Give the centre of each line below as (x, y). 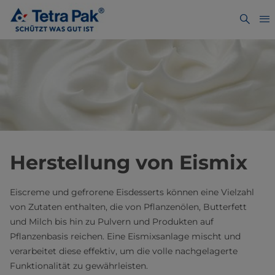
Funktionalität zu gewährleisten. (79, 266)
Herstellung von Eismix (129, 163)
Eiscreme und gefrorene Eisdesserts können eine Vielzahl (132, 192)
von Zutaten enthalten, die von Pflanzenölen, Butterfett (128, 207)
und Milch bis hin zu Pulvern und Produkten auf (112, 222)
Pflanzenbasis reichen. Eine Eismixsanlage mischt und (125, 237)
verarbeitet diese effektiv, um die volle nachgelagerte (124, 251)
